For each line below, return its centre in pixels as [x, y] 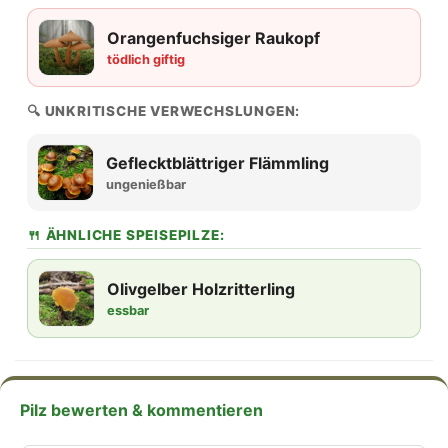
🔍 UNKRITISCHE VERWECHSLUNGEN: [164, 111]
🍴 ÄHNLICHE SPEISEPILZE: [126, 235]
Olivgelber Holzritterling [201, 289]
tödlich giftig [146, 60]
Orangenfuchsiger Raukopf [213, 38]
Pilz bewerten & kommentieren [141, 410]
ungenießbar [146, 185]
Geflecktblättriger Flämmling [217, 163]
